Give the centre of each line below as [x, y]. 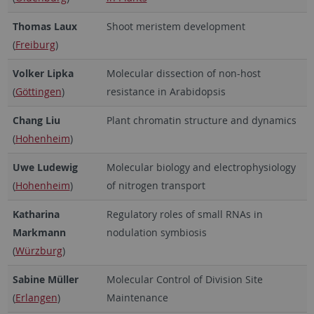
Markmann [39, 232]
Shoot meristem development [176, 26]
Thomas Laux [45, 26]
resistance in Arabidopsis [166, 91]
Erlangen [36, 297]
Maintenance [137, 297]
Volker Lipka [43, 73]
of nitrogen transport [156, 185]
